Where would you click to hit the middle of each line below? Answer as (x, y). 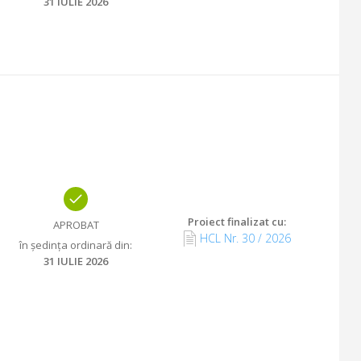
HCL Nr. (219, 238)
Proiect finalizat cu (236, 222)
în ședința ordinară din (75, 245)
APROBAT (76, 225)
